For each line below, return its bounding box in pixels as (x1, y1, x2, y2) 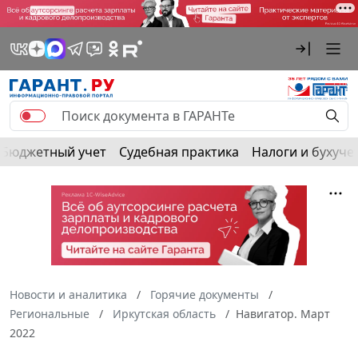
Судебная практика (119, 142, 239, 161)
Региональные (10, 305, 89, 321)
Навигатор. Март (236, 305, 330, 321)
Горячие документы (150, 286, 259, 302)
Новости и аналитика (10, 286, 127, 302)
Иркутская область (113, 305, 216, 321)
